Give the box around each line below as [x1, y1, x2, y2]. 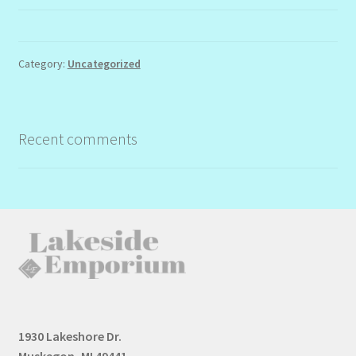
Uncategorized [67, 56, 141, 71]
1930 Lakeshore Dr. [17, 327, 124, 344]
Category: [17, 56, 68, 71]
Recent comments [17, 128, 137, 149]
